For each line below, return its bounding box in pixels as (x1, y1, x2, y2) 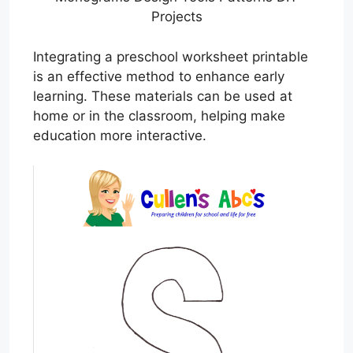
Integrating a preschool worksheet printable (33, 48, 308, 65)
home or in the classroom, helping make (33, 107, 285, 124)
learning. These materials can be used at (33, 87, 292, 104)
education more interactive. (33, 127, 206, 143)
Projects (150, 9, 203, 25)
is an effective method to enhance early (33, 68, 284, 84)
